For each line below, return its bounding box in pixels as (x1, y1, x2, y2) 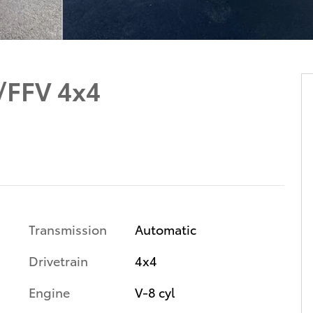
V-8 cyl (134, 282, 175, 300)
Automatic (134, 219, 196, 238)
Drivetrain (29, 251, 88, 269)
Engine (29, 282, 70, 300)
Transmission (29, 219, 107, 238)
